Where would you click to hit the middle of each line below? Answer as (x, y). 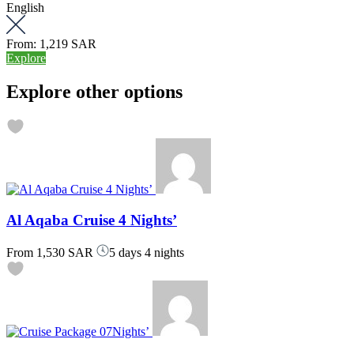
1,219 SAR (68, 43)
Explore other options (94, 91)
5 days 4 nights (147, 252)
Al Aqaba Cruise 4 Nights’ (92, 220)
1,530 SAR (63, 252)
